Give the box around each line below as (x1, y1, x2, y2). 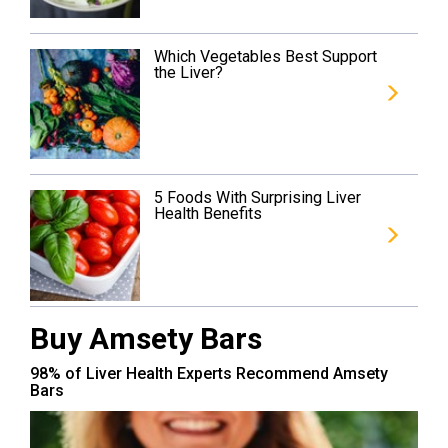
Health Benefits (154, 204, 263, 224)
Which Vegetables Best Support (154, 46, 378, 66)
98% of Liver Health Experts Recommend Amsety (30, 363, 388, 383)
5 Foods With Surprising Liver (154, 188, 362, 208)
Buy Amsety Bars (30, 320, 262, 356)
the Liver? (154, 62, 224, 82)
